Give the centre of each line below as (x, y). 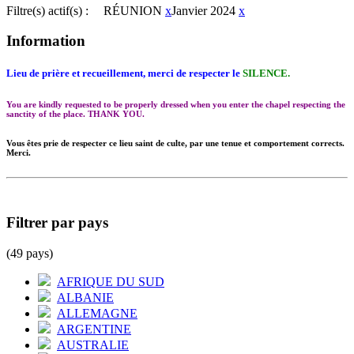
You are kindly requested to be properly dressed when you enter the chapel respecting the (176, 105)
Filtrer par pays (57, 223)
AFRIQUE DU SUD (111, 281)
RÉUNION (133, 10)
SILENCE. (266, 73)
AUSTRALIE (93, 345)
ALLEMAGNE (97, 313)
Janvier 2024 (203, 10)
